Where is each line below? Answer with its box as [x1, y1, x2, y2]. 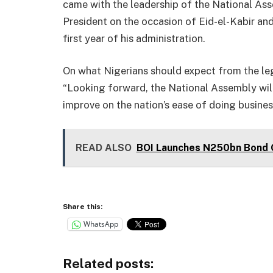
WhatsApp [83, 219, 118, 230]
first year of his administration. [63, 32, 205, 44]
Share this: [63, 202, 102, 211]
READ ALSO [75, 142, 132, 154]
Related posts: [63, 255, 154, 271]
